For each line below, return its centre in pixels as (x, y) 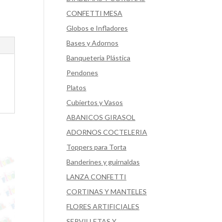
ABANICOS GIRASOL (101, 117)
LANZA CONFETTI (97, 177)
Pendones (83, 73)
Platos (77, 87)
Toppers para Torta (97, 147)
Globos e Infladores (97, 28)
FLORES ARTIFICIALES (103, 206)
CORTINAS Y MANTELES (107, 192)
